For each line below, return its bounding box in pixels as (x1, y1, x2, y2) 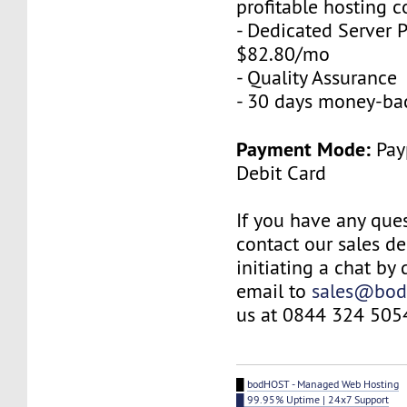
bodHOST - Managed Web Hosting (247, 376, 400, 391)
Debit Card (236, 160, 327, 185)
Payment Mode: (236, 135, 372, 162)
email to (236, 278, 313, 303)
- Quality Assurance (236, 65, 398, 90)
